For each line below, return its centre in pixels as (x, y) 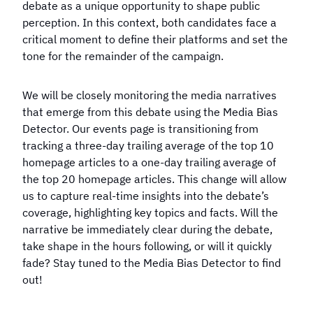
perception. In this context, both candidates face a (150, 22)
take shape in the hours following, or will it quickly (147, 246)
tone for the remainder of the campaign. (123, 56)
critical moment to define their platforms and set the (155, 39)
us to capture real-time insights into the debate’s (146, 196)
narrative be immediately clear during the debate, (147, 229)
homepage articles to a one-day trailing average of (149, 162)
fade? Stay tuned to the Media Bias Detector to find (152, 263)
